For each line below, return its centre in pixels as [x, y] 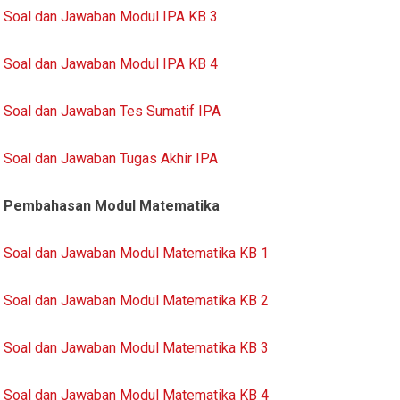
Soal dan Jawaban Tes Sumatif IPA [112, 111]
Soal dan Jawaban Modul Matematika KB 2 [137, 300]
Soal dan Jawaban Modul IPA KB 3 [111, 16]
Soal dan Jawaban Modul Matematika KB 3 [137, 347]
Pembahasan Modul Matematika [112, 205]
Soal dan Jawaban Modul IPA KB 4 [111, 63]
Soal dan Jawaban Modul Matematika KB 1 [137, 253]
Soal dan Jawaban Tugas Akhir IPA [111, 158]
